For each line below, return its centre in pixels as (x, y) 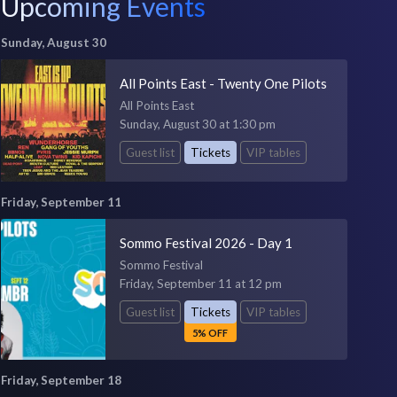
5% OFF (210, 332)
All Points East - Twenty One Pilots (223, 83)
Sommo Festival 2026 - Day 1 (206, 242)
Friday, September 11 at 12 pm (200, 283)
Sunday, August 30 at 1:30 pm (197, 124)
